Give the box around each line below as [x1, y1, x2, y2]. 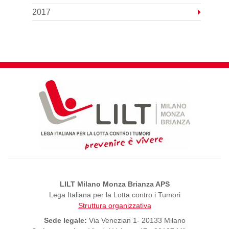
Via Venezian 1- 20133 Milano [86, 216, 186, 224]
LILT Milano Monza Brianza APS [59, 180, 170, 188]
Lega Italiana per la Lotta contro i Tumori [49, 191, 180, 199]
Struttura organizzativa [78, 201, 151, 210]
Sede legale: [43, 216, 87, 224]
